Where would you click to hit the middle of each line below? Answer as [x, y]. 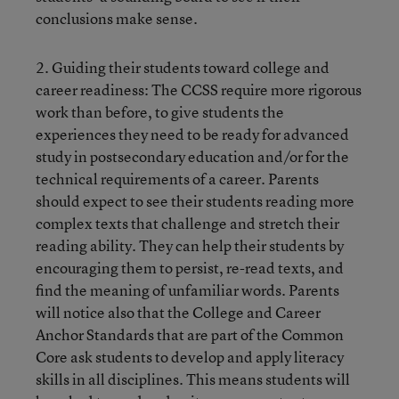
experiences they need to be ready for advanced [192, 134]
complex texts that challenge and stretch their [187, 223]
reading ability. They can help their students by [190, 245]
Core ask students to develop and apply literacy [190, 357]
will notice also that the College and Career [178, 312]
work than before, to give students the [160, 112]
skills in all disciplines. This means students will [193, 379]
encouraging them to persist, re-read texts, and [190, 268]
